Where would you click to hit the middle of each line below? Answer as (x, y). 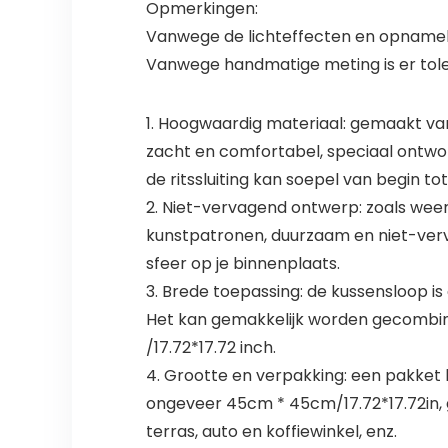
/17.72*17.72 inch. (210, 348)
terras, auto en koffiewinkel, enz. (271, 432)
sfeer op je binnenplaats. (242, 264)
